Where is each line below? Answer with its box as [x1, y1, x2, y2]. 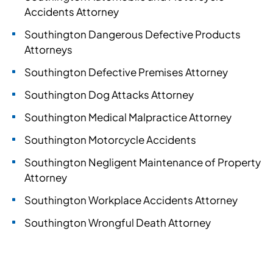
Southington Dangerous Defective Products [24, 27, 241, 41]
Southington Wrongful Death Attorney [24, 216, 211, 229]
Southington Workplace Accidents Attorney [24, 193, 238, 207]
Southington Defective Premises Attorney [24, 65, 228, 79]
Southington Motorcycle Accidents [24, 133, 196, 146]
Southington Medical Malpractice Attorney [24, 110, 232, 124]
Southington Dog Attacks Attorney [24, 88, 194, 101]
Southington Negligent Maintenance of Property [24, 155, 261, 169]
